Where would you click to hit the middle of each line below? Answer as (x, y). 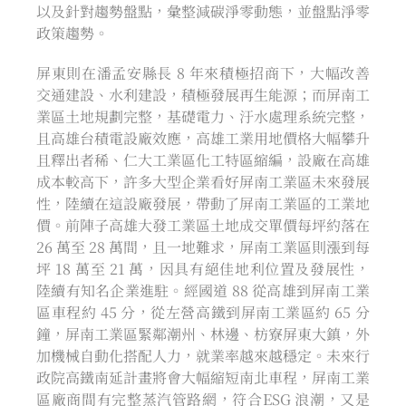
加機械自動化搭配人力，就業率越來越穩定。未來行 (203, 355)
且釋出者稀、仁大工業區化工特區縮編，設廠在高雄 (203, 159)
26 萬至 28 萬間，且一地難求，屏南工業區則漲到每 (203, 246)
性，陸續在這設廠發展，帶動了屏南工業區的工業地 (203, 203)
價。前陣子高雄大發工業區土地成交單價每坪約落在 (203, 225)
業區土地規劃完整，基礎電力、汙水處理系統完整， (203, 116)
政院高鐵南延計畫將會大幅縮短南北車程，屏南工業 (203, 377)
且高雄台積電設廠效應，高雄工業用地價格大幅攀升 (203, 138)
